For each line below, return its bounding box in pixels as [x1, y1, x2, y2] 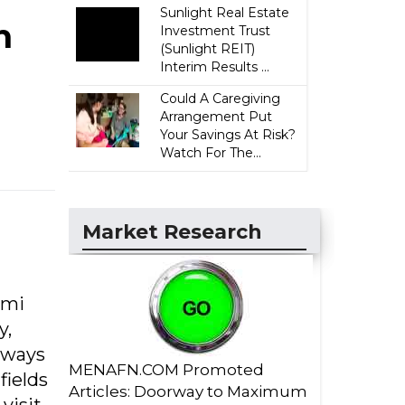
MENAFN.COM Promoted [69, 361, 264, 379]
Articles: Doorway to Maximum [69, 382, 307, 400]
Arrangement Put [160, 108, 273, 125]
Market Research [82, 220, 262, 244]
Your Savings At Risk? [160, 127, 297, 143]
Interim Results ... [160, 59, 270, 75]
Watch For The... [160, 145, 262, 161]
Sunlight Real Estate [160, 5, 290, 21]
